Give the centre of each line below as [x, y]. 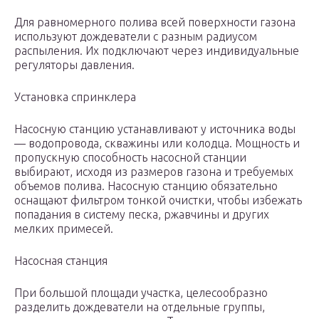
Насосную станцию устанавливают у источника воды [155, 129]
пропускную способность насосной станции [130, 158]
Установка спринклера [75, 97]
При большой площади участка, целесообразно [141, 293]
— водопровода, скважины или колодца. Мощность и [157, 143]
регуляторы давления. [74, 65]
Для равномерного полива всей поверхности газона [155, 22]
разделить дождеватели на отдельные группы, [140, 307]
